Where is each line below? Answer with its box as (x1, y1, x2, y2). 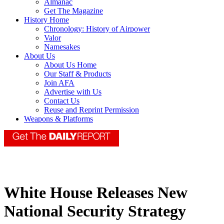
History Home (24, 15, 69, 24)
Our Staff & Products (44, 69, 111, 78)
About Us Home (44, 60, 96, 69)
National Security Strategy (4, 202, 186, 220)
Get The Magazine (44, 6, 103, 15)
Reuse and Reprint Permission (44, 105, 139, 114)
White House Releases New (4, 183, 187, 202)
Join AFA (44, 78, 74, 87)
